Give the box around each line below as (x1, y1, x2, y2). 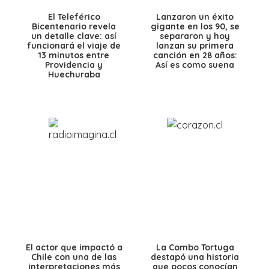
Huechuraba (47, 68, 100, 80)
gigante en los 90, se (150, 20, 240, 32)
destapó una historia (151, 251, 240, 262)
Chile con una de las (31, 251, 117, 262)
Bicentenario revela (32, 20, 116, 32)
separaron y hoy (160, 30, 231, 41)
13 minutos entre (38, 49, 110, 61)
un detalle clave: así (31, 30, 117, 41)
